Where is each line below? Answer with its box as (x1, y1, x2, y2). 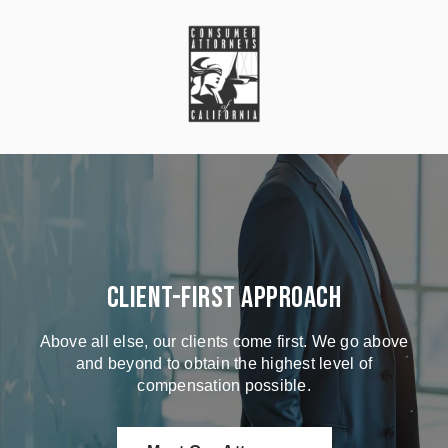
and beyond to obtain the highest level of (75, 354, 373, 372)
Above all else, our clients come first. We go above (39, 332, 409, 350)
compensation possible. (137, 376, 311, 394)
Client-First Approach (106, 279, 342, 316)
